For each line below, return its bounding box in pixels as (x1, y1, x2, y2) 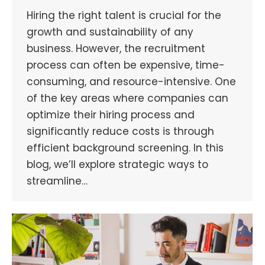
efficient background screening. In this (27, 141, 224, 156)
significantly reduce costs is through (27, 124, 214, 139)
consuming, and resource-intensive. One (27, 75, 236, 89)
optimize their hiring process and (27, 108, 195, 122)
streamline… (27, 174, 88, 189)
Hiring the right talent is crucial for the (27, 8, 221, 23)
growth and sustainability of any (27, 25, 193, 40)
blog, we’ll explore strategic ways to (27, 157, 208, 172)
